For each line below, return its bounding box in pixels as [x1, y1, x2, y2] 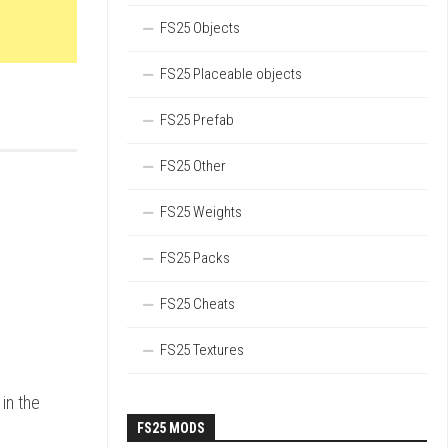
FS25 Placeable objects [160, 65, 302, 83]
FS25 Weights [160, 203, 242, 221]
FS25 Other [160, 157, 226, 175]
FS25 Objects [160, 19, 240, 37]
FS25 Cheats [160, 295, 235, 313]
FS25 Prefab [160, 111, 234, 129]
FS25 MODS [137, 420, 205, 436]
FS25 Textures [160, 341, 244, 359]
